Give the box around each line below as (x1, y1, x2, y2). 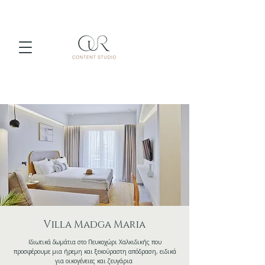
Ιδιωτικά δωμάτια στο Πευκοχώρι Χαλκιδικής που (28, 238, 161, 246)
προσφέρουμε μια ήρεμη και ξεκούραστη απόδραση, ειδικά (13, 247, 176, 256)
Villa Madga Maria (44, 218, 146, 231)
